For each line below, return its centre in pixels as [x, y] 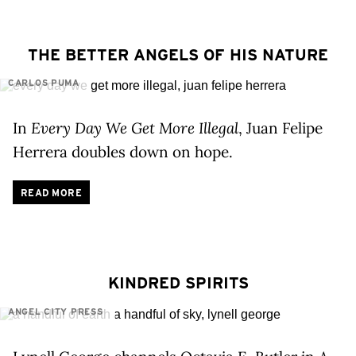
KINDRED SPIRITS [178, 283]
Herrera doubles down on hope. [123, 152]
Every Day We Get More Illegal [135, 128]
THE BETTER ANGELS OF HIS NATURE [178, 54]
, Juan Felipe [281, 128]
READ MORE [52, 193]
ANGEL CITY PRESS [56, 311]
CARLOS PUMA [44, 83]
